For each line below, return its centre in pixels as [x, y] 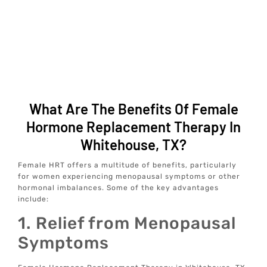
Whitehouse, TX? [133, 144]
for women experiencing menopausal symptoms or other [129, 176]
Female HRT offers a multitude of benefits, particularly [128, 165]
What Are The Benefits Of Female [133, 108]
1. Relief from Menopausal [127, 223]
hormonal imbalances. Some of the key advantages [119, 187]
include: [34, 199]
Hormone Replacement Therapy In [133, 126]
